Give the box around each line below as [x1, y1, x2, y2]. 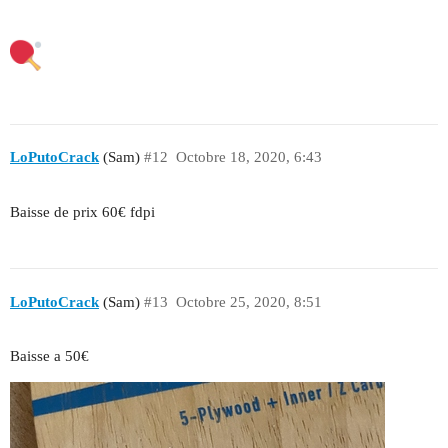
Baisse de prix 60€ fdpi [10, 204, 155, 221]
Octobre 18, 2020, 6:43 [175, 149, 322, 166]
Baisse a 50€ [10, 348, 89, 365]
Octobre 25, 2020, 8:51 [175, 293, 322, 310]
